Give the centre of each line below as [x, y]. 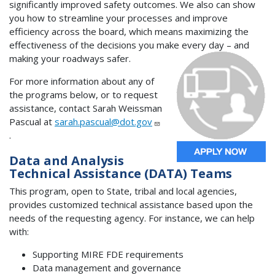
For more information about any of [82, 81]
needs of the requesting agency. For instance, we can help [132, 218]
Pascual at [32, 121]
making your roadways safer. [70, 58]
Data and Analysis [67, 160]
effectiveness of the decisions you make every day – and [129, 45]
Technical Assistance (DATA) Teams [121, 173]
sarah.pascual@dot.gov [103, 121]
